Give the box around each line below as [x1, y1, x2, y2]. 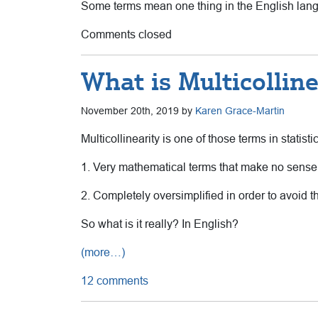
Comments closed [81, 28, 172, 40]
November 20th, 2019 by [81, 104, 195, 116]
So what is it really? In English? [81, 217, 238, 230]
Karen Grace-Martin [195, 104, 285, 116]
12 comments [81, 274, 148, 287]
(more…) [81, 246, 125, 258]
